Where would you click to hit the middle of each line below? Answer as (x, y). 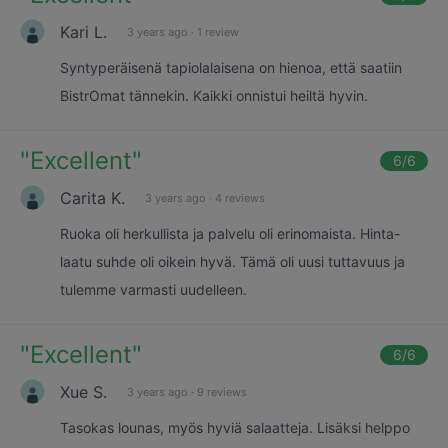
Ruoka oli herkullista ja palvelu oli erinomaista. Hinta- (230, 233)
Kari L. (83, 31)
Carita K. (92, 197)
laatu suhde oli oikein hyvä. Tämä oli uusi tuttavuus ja (232, 261)
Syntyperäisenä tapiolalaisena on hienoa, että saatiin (231, 67)
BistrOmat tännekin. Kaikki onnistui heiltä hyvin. (214, 95)
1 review (218, 31)
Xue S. (83, 391)
